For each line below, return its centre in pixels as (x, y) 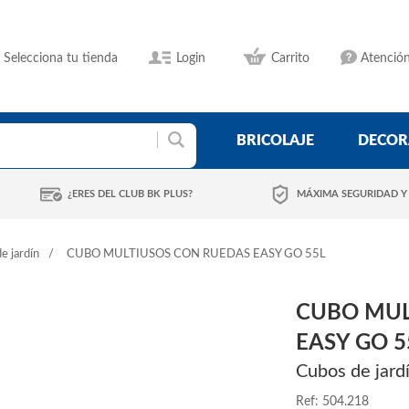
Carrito (290, 58)
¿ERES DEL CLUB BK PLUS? (130, 194)
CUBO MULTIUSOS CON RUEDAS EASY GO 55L (196, 254)
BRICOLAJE (275, 141)
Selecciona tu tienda (61, 58)
